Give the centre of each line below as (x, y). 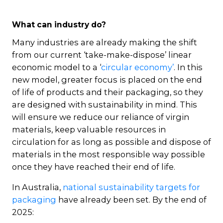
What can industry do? (59, 24)
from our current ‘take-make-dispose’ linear (102, 55)
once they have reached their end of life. (94, 167)
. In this (188, 67)
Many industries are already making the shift (105, 42)
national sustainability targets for (131, 187)
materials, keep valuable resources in (89, 129)
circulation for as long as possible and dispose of (111, 142)
